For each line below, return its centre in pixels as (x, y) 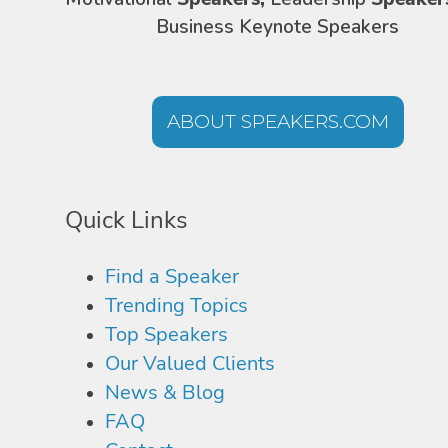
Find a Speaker (172, 276)
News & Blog (165, 392)
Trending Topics (176, 305)
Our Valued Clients (190, 363)
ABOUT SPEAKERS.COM (277, 121)
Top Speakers (166, 334)
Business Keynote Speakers (277, 27)
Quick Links (126, 220)
